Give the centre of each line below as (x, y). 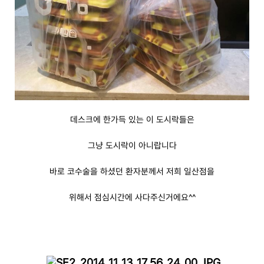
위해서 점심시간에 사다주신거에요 (128, 197)
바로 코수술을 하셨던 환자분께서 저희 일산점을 (132, 171)
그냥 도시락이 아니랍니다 (132, 145)
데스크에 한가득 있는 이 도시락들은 (132, 119)
